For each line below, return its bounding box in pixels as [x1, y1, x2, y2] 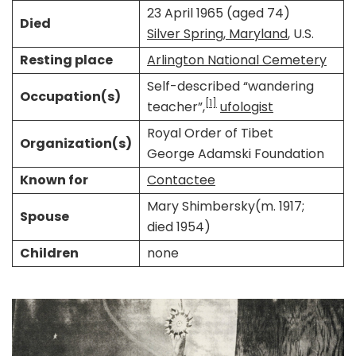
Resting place [19, 50, 113, 69]
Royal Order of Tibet [146, 123, 273, 142]
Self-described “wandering [146, 76, 314, 95]
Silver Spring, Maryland [146, 24, 288, 43]
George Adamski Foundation [146, 144, 324, 163]
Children [19, 243, 79, 262]
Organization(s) [19, 133, 132, 153]
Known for [19, 170, 88, 189]
